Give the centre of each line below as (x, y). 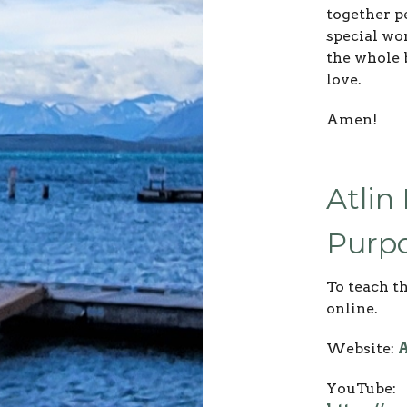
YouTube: (361, 388)
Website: (362, 348)
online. (352, 308)
